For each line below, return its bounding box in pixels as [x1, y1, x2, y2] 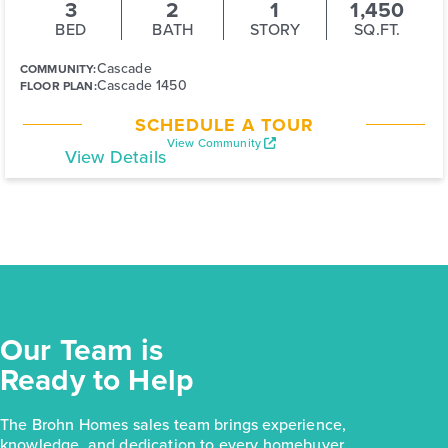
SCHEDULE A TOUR [134, 112, 314, 139]
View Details [65, 144, 166, 171]
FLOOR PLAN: [20, 77, 97, 96]
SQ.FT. [354, 18, 401, 42]
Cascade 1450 [96, 75, 187, 97]
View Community [166, 134, 265, 153]
